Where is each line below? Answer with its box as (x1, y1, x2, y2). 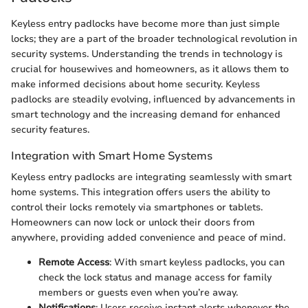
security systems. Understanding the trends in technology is (11, 47, 283, 60)
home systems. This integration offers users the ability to (11, 185, 270, 199)
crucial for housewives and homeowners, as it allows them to (11, 62, 289, 76)
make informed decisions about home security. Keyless (11, 77, 260, 91)
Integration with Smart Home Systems (11, 147, 212, 164)
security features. (11, 122, 89, 136)
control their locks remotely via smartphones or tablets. (11, 200, 263, 214)
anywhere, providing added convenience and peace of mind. (11, 230, 285, 244)
